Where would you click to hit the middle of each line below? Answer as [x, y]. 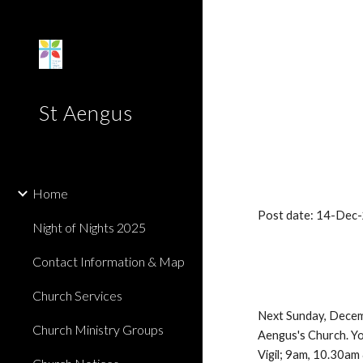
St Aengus [86, 113]
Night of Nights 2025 [89, 227]
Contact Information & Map [109, 261]
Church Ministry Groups [98, 329]
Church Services [77, 295]
